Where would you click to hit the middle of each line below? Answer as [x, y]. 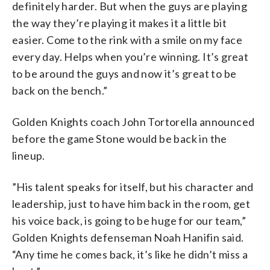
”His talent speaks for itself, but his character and [133, 187]
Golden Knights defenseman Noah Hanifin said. [128, 237]
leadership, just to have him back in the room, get [131, 203]
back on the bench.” [60, 90]
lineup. [29, 155]
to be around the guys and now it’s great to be [124, 73]
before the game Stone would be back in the [120, 138]
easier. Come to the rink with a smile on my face [127, 39]
